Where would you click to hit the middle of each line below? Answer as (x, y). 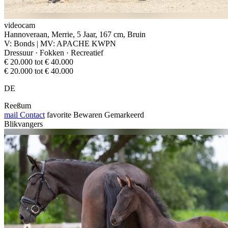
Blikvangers (23, 124)
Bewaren (88, 115)
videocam (20, 25)
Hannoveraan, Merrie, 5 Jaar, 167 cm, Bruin (75, 34)
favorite (59, 115)
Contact (31, 115)
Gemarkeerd (124, 115)
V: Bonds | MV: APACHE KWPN (60, 43)
